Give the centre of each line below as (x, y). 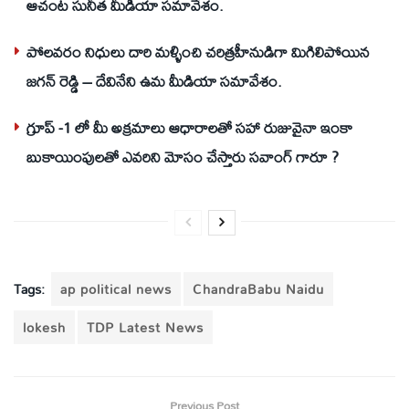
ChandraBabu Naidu (258, 288)
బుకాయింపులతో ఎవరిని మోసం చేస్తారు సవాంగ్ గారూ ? (183, 156)
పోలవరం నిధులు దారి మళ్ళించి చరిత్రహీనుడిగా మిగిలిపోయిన (198, 51)
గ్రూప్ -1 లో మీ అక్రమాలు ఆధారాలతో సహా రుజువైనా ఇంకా (189, 127)
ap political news (116, 288)
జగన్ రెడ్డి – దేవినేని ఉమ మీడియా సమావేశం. (154, 80)
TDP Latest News (145, 327)
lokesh (44, 327)
